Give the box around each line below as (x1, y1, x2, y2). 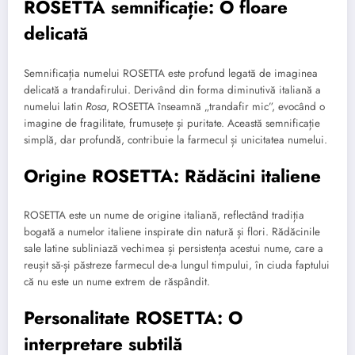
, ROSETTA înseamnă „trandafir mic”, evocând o (106, 98, 325, 114)
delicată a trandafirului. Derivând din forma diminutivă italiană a (24, 82, 321, 97)
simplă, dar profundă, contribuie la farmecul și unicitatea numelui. (24, 132, 327, 147)
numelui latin (24, 98, 86, 114)
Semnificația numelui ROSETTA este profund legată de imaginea (24, 65, 318, 81)
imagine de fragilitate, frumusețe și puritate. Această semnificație (24, 115, 320, 131)
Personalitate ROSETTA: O (24, 305, 242, 331)
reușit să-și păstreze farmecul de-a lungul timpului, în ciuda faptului (24, 258, 330, 273)
